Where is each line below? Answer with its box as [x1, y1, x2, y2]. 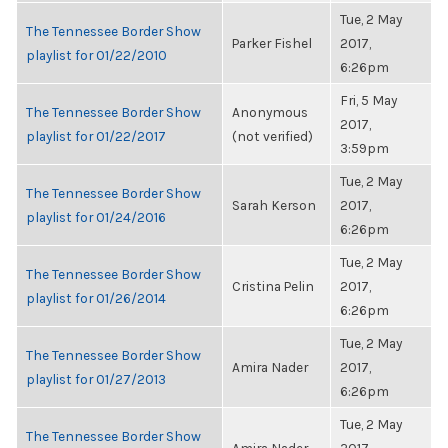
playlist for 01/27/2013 [26, 371, 166, 387]
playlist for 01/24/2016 [26, 209, 166, 225]
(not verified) [232, 128, 313, 144]
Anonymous [232, 104, 308, 120]
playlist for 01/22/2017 [26, 128, 166, 144]
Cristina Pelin [232, 278, 314, 294]
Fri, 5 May [340, 92, 397, 108]
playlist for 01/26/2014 [26, 290, 166, 306]
